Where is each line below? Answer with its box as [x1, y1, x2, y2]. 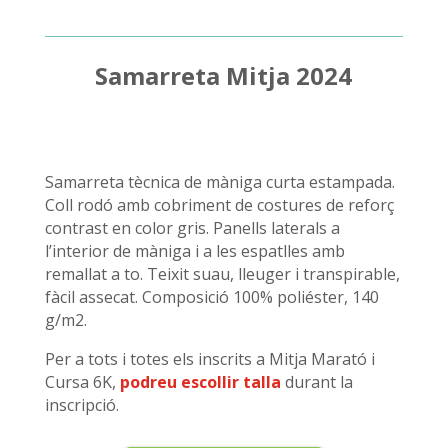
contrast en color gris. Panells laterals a [44, 216, 340, 239]
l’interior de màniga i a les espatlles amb [44, 239, 345, 262]
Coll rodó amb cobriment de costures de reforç [44, 193, 394, 216]
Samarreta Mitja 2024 [95, 58, 353, 92]
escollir [180, 370, 239, 393]
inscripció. [44, 393, 119, 416]
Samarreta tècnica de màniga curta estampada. [44, 170, 395, 193]
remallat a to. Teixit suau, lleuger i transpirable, [44, 262, 400, 285]
